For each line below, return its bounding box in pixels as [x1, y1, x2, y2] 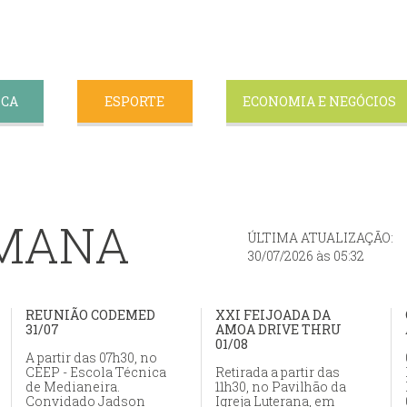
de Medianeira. [25, 378, 120, 396]
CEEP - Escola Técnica [25, 363, 166, 382]
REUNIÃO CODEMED [25, 306, 155, 324]
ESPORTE [104, 93, 165, 111]
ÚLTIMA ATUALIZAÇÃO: [248, 229, 393, 247]
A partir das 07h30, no [25, 349, 157, 367]
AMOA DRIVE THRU [215, 321, 342, 339]
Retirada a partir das [215, 363, 340, 382]
